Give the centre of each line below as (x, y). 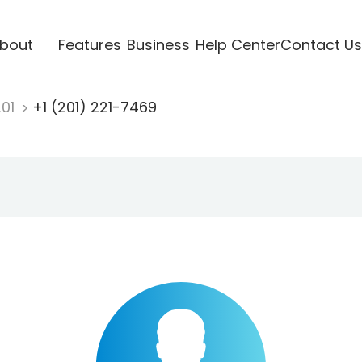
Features (89, 44)
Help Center (238, 44)
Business (158, 44)
